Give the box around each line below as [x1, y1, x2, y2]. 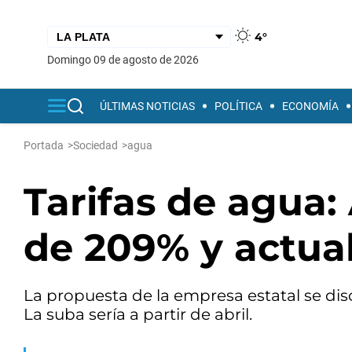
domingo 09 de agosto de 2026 [54, 53, 199, 66]
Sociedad [73, 139, 118, 152]
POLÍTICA [214, 100, 262, 112]
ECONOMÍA [282, 100, 339, 112]
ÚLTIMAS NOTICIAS [100, 100, 195, 112]
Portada [24, 139, 64, 152]
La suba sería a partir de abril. [24, 305, 252, 324]
